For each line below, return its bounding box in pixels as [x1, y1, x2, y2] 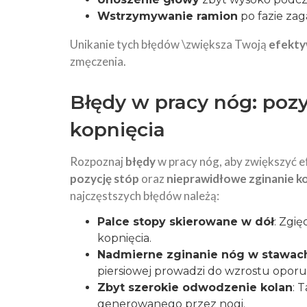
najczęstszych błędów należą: [70, 188, 219, 203]
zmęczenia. [70, 54, 126, 69]
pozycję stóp [70, 171, 139, 186]
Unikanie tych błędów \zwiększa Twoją [70, 37, 269, 51]
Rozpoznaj [70, 154, 125, 169]
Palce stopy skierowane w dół [97, 215, 274, 228]
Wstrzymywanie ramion [97, 10, 238, 23]
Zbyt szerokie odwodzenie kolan [97, 281, 293, 294]
